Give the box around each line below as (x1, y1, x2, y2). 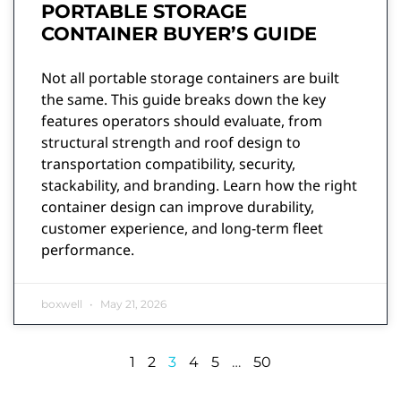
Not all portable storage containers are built (41, 67, 339, 88)
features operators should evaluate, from (41, 110, 322, 131)
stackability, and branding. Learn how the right (41, 175, 357, 195)
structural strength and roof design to (41, 132, 301, 152)
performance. (41, 239, 134, 260)
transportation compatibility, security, (41, 153, 295, 174)
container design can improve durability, (41, 196, 314, 217)
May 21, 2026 (98, 296, 166, 311)
